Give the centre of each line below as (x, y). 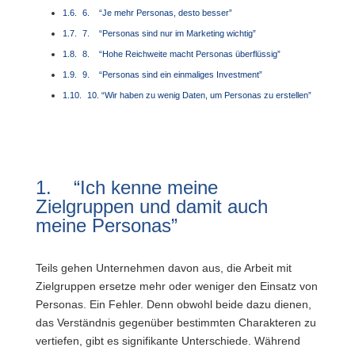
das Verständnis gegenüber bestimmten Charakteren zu (176, 323)
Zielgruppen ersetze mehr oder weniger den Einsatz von (176, 286)
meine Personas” (106, 225)
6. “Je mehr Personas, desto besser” (158, 13)
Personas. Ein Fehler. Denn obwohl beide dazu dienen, (173, 304)
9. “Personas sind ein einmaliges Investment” (173, 74)
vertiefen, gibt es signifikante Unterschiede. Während (168, 341)
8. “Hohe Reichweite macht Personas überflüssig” (182, 54)
